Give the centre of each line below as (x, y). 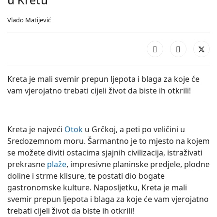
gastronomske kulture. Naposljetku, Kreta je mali (97, 187)
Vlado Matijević (29, 20)
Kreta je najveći (36, 129)
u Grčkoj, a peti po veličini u (134, 129)
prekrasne (27, 164)
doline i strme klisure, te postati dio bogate (86, 176)
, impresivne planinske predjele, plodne (138, 164)
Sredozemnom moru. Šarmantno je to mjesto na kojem (108, 141)
